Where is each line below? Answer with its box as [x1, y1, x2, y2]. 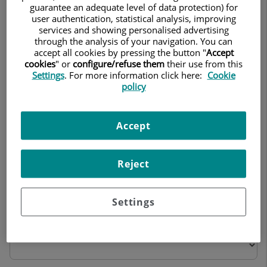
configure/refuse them [73, 57, 164, 70]
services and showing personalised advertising [38, 23, 229, 36]
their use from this [164, 57, 243, 70]
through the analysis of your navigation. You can [35, 35, 232, 47]
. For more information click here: [64, 69, 204, 81]
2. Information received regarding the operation [10, 66, 247, 80]
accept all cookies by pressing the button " [33, 46, 206, 58]
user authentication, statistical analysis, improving [31, 12, 236, 24]
